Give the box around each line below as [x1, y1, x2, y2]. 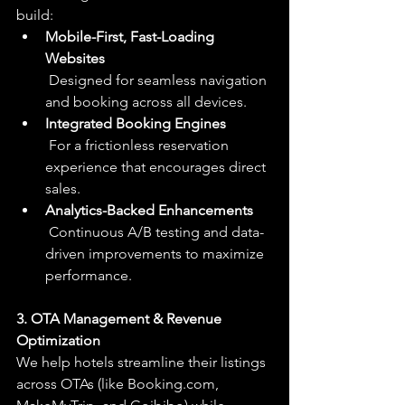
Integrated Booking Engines [45, 115, 226, 133]
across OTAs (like [16, 375, 127, 393]
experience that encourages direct [45, 158, 269, 176]
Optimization [16, 332, 100, 350]
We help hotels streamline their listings [16, 353, 269, 372]
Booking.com [127, 375, 215, 393]
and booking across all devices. [45, 93, 247, 111]
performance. [45, 267, 132, 285]
